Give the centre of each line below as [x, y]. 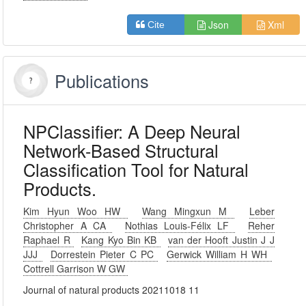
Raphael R [49, 240]
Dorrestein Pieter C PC [105, 254]
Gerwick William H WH [219, 254]
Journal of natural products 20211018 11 [112, 290]
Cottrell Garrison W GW [76, 268]
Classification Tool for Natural [136, 169]
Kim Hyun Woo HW [75, 211]
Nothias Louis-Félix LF [180, 225]
